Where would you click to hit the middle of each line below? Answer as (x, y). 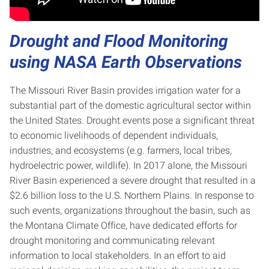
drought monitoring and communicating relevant (112, 240)
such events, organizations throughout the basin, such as (130, 210)
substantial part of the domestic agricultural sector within (130, 105)
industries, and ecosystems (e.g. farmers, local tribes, (121, 150)
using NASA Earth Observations (128, 62)
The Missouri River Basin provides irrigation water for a (125, 90)
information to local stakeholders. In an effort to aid (118, 255)
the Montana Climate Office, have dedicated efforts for (123, 225)
